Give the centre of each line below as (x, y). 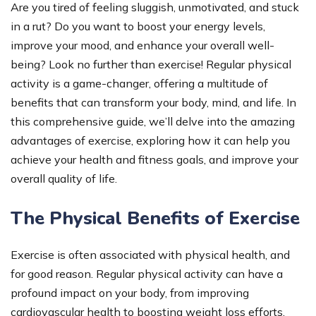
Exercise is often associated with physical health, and (150, 254)
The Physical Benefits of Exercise (155, 218)
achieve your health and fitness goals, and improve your (154, 159)
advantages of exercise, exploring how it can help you (150, 140)
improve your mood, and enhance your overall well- (142, 45)
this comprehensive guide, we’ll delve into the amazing (153, 121)
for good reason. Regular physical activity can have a (147, 273)
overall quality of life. (64, 178)
